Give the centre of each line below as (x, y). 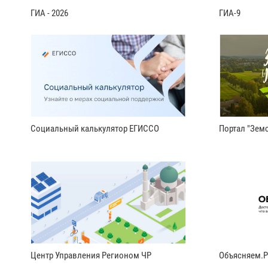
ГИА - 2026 (49, 13)
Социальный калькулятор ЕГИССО (95, 128)
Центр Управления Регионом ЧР (91, 255)
